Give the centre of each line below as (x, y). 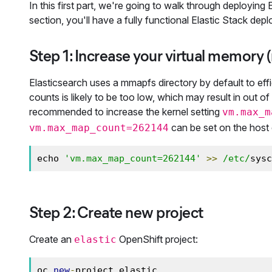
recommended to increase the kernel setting (126, 111)
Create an (52, 239)
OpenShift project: (157, 239)
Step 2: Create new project (116, 212)
